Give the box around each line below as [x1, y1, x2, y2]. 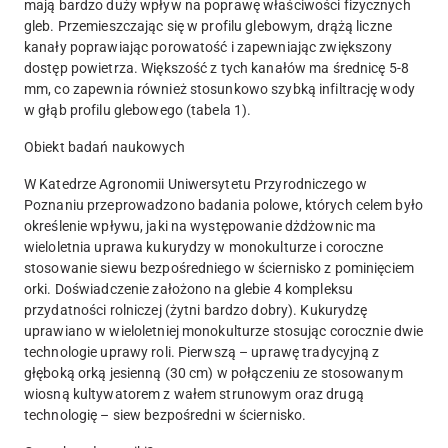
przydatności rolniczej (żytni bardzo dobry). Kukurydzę [24, 302, 368, 319]
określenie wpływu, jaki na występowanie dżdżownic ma [24, 218, 377, 235]
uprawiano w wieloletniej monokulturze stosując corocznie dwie [24, 323, 424, 340]
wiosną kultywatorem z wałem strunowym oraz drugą [24, 386, 364, 403]
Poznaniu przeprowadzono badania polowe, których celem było [24, 197, 423, 214]
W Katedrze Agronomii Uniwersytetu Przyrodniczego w [24, 176, 367, 193]
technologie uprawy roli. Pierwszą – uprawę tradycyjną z [24, 344, 380, 361]
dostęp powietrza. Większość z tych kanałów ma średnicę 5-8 [24, 60, 409, 77]
